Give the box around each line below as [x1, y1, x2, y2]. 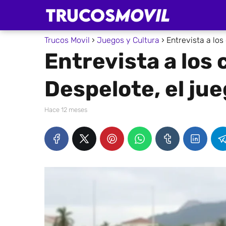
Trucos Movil [44, 35, 90, 45]
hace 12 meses [49, 106, 87, 114]
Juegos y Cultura [97, 35, 159, 45]
